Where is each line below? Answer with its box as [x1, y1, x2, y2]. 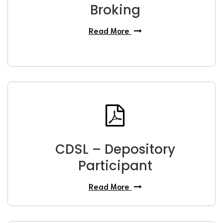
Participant [78, 157, 152, 175]
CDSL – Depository [55, 140, 175, 158]
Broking [90, 1, 140, 19]
